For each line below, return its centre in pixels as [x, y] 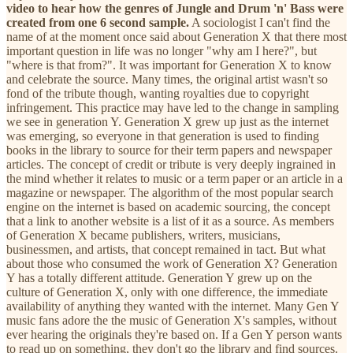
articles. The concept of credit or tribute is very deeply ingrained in [171, 164]
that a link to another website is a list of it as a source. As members [170, 221]
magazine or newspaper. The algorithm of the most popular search [170, 192]
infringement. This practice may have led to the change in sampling [173, 107]
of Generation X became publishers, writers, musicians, [143, 235]
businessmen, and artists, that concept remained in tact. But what [166, 249]
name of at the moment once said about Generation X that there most [176, 36]
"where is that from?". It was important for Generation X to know [169, 65]
